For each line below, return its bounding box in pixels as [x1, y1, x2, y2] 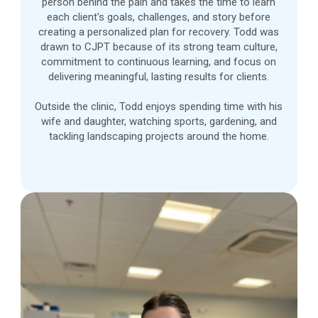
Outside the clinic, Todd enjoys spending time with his [35, 99, 283, 113]
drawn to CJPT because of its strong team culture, [40, 40, 278, 53]
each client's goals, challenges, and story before [47, 10, 271, 23]
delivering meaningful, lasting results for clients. [48, 70, 270, 83]
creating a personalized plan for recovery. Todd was [38, 25, 280, 38]
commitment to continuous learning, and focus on [41, 55, 277, 68]
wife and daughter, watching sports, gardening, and [40, 114, 277, 128]
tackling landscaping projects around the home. [48, 129, 269, 143]
